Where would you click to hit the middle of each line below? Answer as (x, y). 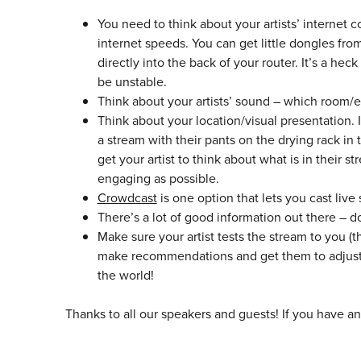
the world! (125, 275)
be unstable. (132, 82)
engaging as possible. (158, 178)
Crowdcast (127, 198)
